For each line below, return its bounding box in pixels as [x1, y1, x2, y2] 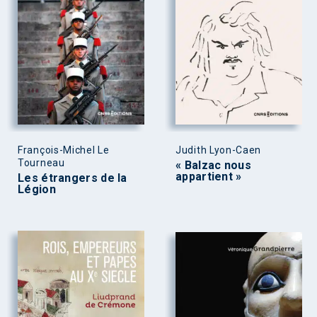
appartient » [175, 169, 242, 183]
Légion [18, 182, 56, 196]
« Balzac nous [175, 158, 251, 172]
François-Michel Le [18, 144, 110, 156]
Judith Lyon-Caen [175, 144, 262, 156]
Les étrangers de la [18, 171, 127, 185]
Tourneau [18, 156, 65, 168]
